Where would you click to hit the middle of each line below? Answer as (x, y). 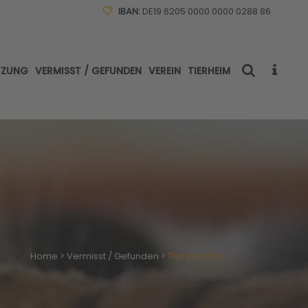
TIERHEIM (209, 71)
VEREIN (165, 71)
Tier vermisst (196, 256)
